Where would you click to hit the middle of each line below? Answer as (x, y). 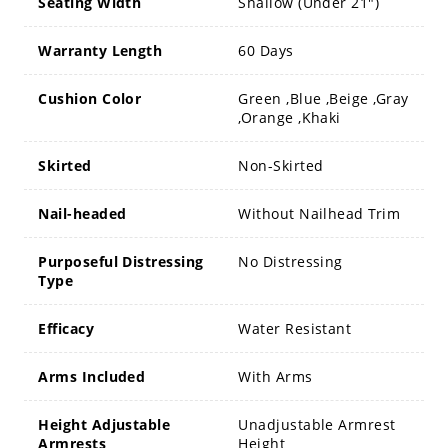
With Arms (275, 376)
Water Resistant (295, 328)
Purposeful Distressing (121, 261)
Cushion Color (90, 98)
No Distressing (290, 261)
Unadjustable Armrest (317, 424)
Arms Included (92, 376)
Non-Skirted (281, 165)
